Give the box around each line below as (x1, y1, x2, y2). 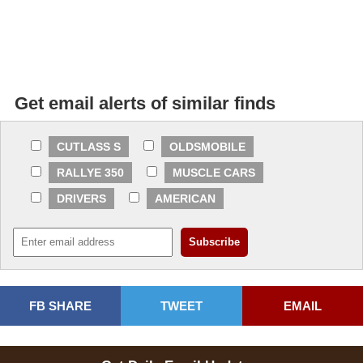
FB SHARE (29, 299, 92, 314)
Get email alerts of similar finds (15, 93, 275, 114)
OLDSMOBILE (169, 140, 246, 154)
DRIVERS (57, 192, 106, 206)
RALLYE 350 (57, 166, 124, 180)
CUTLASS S (57, 140, 121, 154)
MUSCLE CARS (173, 166, 255, 180)
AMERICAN (155, 192, 216, 206)
